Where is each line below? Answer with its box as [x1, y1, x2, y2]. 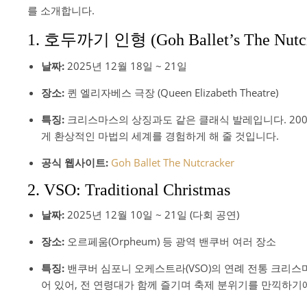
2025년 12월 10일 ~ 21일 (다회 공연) [64, 208, 239, 221]
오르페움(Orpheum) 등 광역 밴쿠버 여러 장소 [64, 234, 276, 248]
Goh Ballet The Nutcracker [111, 156, 234, 169]
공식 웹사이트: [41, 156, 108, 169]
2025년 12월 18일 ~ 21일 [64, 59, 187, 73]
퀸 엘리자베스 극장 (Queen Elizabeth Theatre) [64, 86, 278, 99]
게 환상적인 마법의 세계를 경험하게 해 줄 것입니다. [41, 129, 279, 143]
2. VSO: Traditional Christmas [27, 181, 230, 199]
